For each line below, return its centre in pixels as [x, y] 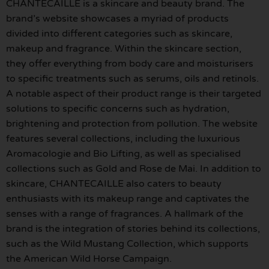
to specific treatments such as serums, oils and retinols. [132, 79]
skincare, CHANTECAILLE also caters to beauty [114, 184]
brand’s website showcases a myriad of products [117, 19]
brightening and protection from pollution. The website [132, 124]
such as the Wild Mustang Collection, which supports [127, 244]
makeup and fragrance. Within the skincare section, [124, 49]
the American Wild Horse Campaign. [89, 259]
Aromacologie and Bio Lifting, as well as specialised [123, 154]
